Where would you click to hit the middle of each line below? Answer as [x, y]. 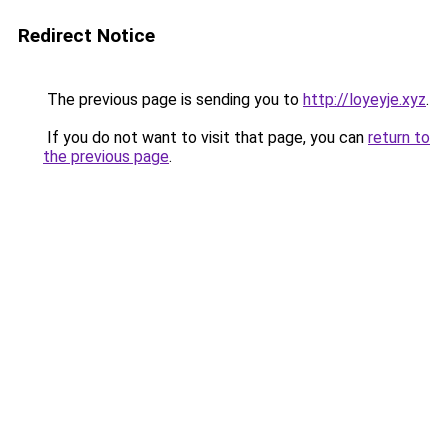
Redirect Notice [86, 35]
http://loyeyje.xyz [364, 99]
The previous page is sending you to [173, 99]
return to [399, 137]
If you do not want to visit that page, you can [205, 137]
